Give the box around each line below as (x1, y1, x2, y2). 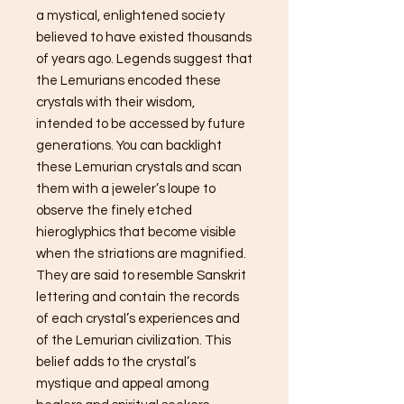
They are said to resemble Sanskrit (36, 268, 246, 282)
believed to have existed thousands (36, 30, 252, 44)
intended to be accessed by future (36, 116, 245, 131)
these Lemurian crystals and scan (36, 160, 242, 174)
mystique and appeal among (36, 376, 209, 390)
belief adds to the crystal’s (36, 354, 196, 369)
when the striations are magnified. (36, 246, 246, 261)
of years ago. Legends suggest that (36, 51, 252, 66)
